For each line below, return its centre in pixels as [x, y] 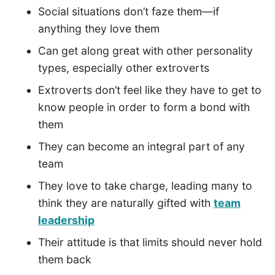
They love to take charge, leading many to [145, 185]
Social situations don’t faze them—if [128, 11]
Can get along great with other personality [145, 50]
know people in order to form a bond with [144, 107]
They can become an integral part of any [141, 146]
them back [64, 259]
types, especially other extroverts [123, 68]
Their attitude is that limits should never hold [150, 242]
